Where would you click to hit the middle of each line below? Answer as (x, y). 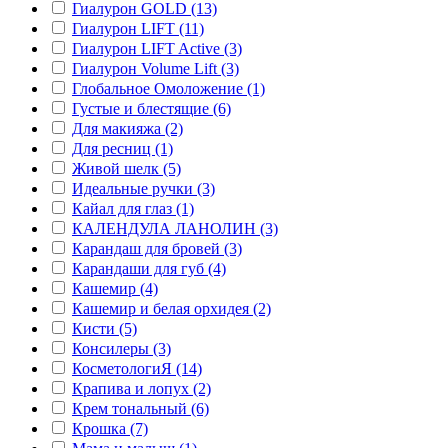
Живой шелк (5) (126, 168)
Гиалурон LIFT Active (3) (157, 48)
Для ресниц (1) (122, 148)
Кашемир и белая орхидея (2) (171, 308)
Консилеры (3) (121, 348)
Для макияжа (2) (127, 128)
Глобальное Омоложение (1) (168, 88)
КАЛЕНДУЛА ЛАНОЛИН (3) (175, 228)
